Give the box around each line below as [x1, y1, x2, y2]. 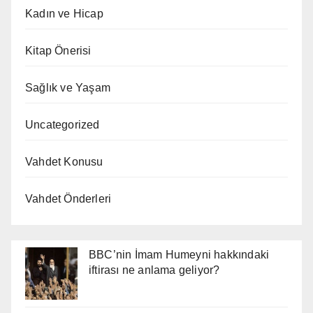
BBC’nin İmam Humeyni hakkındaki [89, 249, 270, 261]
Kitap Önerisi [25, 45, 92, 57]
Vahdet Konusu [25, 156, 103, 168]
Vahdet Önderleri [25, 193, 112, 205]
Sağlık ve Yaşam [25, 82, 110, 94]
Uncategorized [25, 119, 100, 131]
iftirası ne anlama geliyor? [89, 264, 220, 277]
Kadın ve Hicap [25, 8, 103, 20]
